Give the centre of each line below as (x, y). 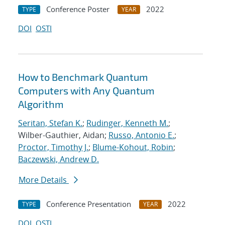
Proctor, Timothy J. (53, 147)
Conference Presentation (89, 204)
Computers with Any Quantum (86, 91)
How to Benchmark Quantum (83, 77)
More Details (44, 180)
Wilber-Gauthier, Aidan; (63, 135)
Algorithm (41, 104)
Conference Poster (78, 9)
